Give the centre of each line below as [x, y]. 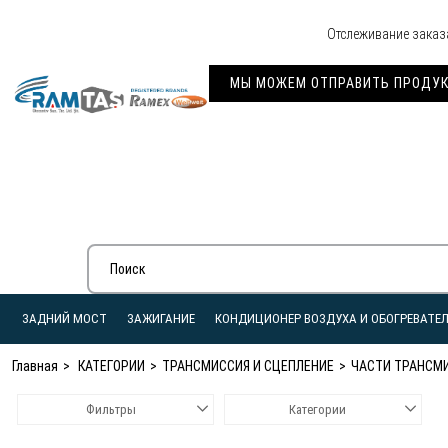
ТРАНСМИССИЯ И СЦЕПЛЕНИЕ [248, 366]
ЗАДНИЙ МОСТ [64, 319]
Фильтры [110, 410]
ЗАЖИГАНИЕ [161, 319]
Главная [35, 366]
